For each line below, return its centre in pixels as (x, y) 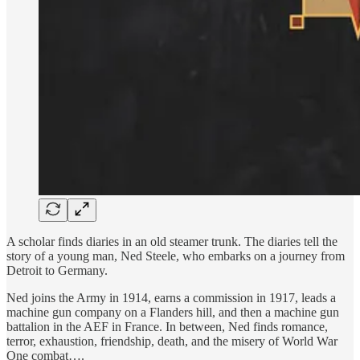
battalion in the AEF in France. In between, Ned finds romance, (167, 327)
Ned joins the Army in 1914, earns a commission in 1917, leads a (171, 298)
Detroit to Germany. (57, 271)
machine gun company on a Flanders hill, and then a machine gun (173, 313)
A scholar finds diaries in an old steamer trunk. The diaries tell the (172, 242)
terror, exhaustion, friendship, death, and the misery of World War (172, 342)
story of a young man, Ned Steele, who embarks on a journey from (176, 256)
